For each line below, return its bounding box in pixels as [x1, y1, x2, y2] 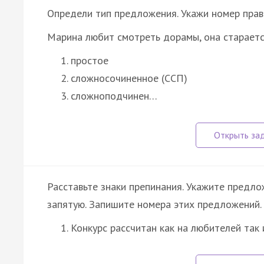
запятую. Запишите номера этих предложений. [47, 197, 262, 211]
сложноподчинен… [71, 88, 157, 103]
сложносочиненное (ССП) [71, 71, 187, 85]
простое [71, 53, 108, 67]
